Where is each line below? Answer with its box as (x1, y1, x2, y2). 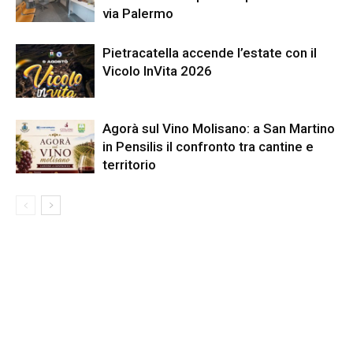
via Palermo (102, 5, 173, 21)
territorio (102, 156, 156, 173)
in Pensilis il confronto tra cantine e (102, 138, 314, 154)
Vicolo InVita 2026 (102, 62, 212, 79)
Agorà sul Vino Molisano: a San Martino (102, 120, 335, 136)
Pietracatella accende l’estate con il (102, 44, 317, 61)
